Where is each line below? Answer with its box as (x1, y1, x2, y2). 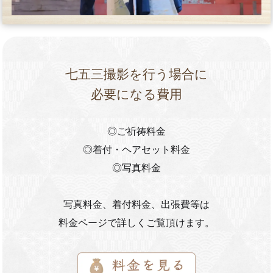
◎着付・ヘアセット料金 (83, 144, 190, 155)
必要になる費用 (91, 87, 182, 102)
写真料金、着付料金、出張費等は (63, 199, 210, 210)
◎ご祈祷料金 (107, 126, 166, 137)
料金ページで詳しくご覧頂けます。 (58, 218, 214, 229)
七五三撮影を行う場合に (65, 67, 208, 82)
